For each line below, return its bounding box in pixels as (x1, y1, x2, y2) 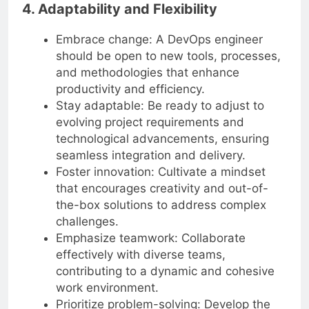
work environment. (55, 281, 159, 295)
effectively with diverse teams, (55, 248, 226, 262)
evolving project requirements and (55, 115, 244, 130)
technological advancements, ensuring (55, 132, 269, 146)
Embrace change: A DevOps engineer (55, 32, 263, 47)
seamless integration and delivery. (55, 148, 246, 163)
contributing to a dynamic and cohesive (55, 264, 275, 279)
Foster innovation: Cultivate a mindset (55, 165, 266, 179)
